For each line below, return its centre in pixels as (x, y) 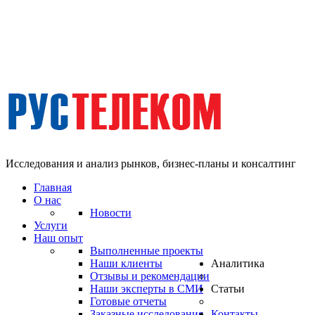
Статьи (228, 289)
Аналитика (238, 263)
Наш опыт (58, 238)
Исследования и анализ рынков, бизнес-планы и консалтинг (151, 163)
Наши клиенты (126, 263)
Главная (53, 187)
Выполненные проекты (147, 251)
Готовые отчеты (128, 301)
